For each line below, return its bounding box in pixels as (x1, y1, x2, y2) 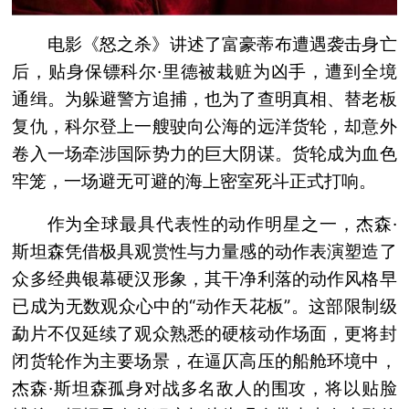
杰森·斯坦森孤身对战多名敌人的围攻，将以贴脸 (12, 377, 397, 399)
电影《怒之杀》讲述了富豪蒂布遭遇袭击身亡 (47, 33, 397, 55)
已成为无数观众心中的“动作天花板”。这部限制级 (12, 295, 397, 317)
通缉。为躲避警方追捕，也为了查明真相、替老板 (12, 88, 397, 110)
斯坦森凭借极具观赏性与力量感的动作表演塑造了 (12, 240, 397, 262)
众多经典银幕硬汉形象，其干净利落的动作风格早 (12, 267, 397, 289)
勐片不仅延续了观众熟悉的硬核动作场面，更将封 (12, 322, 397, 344)
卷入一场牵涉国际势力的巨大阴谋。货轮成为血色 (12, 142, 397, 164)
